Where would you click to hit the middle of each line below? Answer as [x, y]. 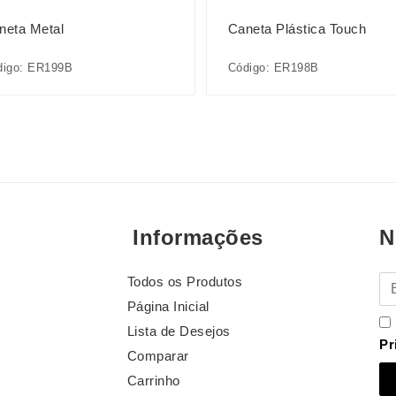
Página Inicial [168, 307]
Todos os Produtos [185, 282]
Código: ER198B [273, 67]
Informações [198, 238]
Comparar [158, 356]
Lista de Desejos [179, 331]
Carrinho [153, 381]
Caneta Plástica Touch [297, 28]
